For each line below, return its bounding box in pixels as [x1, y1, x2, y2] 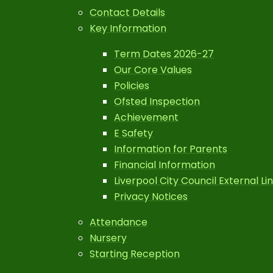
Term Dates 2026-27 [114, 47, 214, 61]
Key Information [90, 21, 167, 35]
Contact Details [90, 5, 166, 19]
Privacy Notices [114, 190, 188, 204]
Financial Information [114, 158, 216, 172]
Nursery [90, 231, 127, 245]
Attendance [90, 215, 148, 229]
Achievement [114, 110, 179, 124]
